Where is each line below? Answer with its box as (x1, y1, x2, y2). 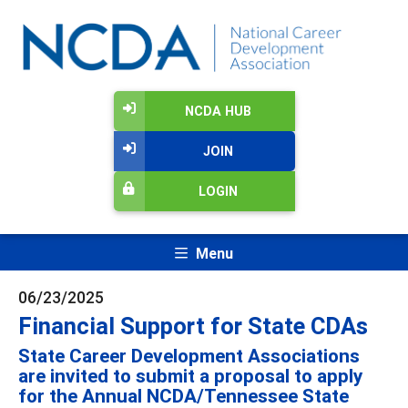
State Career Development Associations (18, 343, 360, 368)
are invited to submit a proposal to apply (18, 363, 362, 388)
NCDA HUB (184, 103, 251, 120)
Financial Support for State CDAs (18, 311, 368, 341)
